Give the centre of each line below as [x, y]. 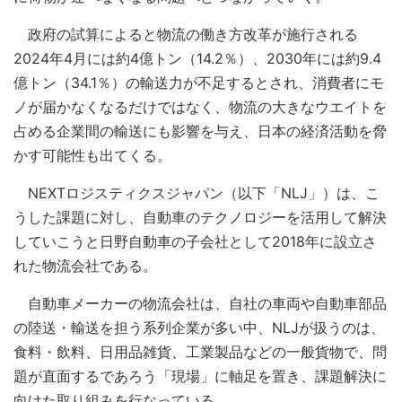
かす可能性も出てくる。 [92, 155]
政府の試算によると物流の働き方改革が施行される [186, 34]
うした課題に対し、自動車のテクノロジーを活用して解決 [200, 217]
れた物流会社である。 [85, 265]
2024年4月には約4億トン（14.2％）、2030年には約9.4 [197, 58]
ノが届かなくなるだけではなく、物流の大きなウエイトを [200, 106]
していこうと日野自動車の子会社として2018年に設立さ [195, 241]
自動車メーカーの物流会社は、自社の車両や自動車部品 [200, 303]
